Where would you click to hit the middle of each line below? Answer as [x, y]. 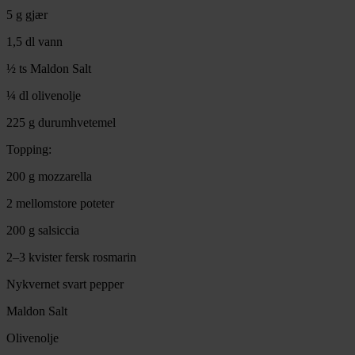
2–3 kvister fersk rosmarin [71, 258]
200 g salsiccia [43, 231]
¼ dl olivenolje [44, 96]
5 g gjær [27, 15]
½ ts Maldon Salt [49, 69]
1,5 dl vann [34, 42]
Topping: [29, 150]
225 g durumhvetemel [61, 123]
